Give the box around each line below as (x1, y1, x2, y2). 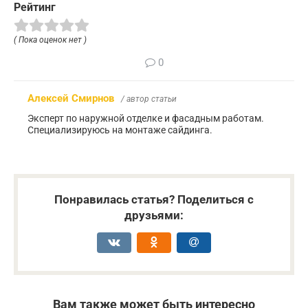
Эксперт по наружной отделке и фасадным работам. (27, 112, 264, 124)
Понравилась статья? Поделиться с (54, 192, 254, 206)
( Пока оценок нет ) (14, 34, 87, 45)
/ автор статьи (121, 93, 177, 104)
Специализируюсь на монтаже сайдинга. (27, 124, 212, 135)
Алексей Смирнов (27, 91, 114, 104)
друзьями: (124, 208, 184, 222)
